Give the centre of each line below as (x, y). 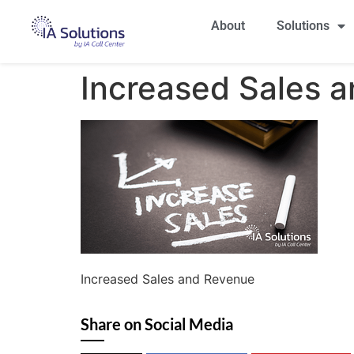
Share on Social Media (157, 324)
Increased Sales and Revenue (168, 279)
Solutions (303, 26)
